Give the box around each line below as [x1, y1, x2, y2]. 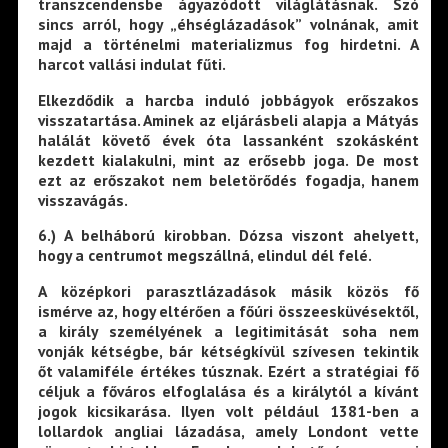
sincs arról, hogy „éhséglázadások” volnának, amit [37, 14, 419, 35]
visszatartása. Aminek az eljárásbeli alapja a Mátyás [37, 109, 419, 130]
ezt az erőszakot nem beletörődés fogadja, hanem [37, 169, 419, 190]
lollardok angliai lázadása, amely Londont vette [37, 420, 419, 441]
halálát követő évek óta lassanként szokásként [37, 129, 419, 150]
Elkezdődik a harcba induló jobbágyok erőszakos [37, 89, 419, 110]
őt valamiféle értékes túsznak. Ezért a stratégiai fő [37, 360, 419, 381]
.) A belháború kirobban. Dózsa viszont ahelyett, [46, 225, 419, 246]
